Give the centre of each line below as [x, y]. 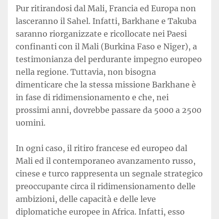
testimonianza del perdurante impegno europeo [109, 59]
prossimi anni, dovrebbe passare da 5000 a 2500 [109, 110]
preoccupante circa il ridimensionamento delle [106, 186]
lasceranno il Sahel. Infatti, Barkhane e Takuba [106, 21]
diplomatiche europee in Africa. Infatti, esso [100, 212]
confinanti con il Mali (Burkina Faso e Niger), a [106, 46]
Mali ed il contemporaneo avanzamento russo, [106, 161]
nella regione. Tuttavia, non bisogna [86, 72]
